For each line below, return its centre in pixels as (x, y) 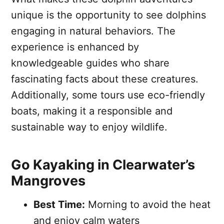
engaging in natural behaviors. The (93, 31)
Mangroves (48, 180)
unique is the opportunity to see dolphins (108, 15)
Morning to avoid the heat (148, 204)
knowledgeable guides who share (90, 63)
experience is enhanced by (75, 47)
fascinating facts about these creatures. (105, 79)
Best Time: (59, 204)
